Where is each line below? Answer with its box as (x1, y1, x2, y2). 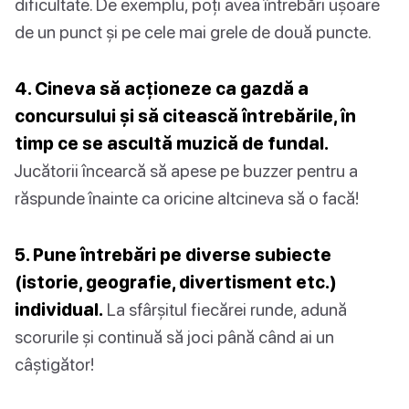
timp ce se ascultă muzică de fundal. (15, 132, 329, 154)
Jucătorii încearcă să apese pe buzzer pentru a (15, 160, 358, 182)
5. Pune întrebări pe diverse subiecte (15, 244, 331, 266)
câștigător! (15, 353, 94, 375)
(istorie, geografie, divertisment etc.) (15, 271, 337, 293)
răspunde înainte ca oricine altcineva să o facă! (15, 187, 359, 209)
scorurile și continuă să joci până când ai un (15, 326, 334, 348)
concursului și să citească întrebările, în (15, 105, 356, 127)
